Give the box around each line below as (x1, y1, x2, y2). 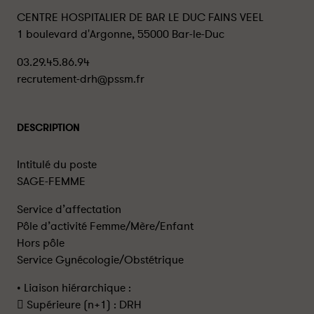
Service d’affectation (17, 202, 121, 217)
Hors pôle (17, 235, 64, 251)
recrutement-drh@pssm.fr (17, 71, 144, 87)
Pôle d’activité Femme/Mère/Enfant (17, 219, 193, 234)
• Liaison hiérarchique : (17, 280, 131, 296)
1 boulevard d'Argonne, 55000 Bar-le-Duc (17, 27, 224, 42)
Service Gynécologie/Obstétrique (17, 252, 184, 268)
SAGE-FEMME (17, 174, 86, 189)
